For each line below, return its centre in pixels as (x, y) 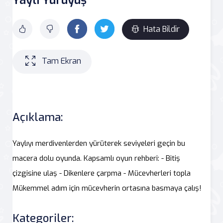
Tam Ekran (61, 61)
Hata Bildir (162, 29)
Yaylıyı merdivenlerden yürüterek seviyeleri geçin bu (99, 143)
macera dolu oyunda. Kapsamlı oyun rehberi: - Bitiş (96, 158)
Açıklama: (38, 117)
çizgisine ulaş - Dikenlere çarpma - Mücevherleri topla (102, 173)
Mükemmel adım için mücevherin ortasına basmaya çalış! (107, 188)
